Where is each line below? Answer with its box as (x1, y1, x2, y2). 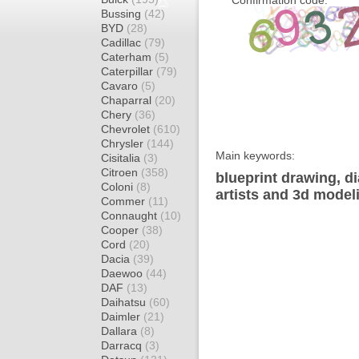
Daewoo (101, 267, 146, 280)
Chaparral (101, 94, 155, 107)
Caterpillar (101, 65, 156, 78)
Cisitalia (101, 151, 143, 164)
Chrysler (101, 137, 147, 150)
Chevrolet (101, 123, 153, 135)
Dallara (101, 325, 140, 337)
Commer (101, 195, 148, 208)
